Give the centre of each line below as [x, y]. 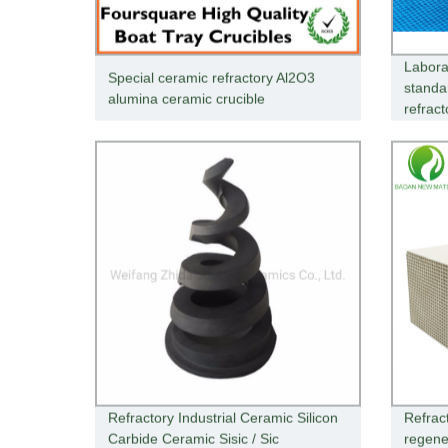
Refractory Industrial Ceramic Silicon [223, 417]
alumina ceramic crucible [187, 98]
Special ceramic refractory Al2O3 [212, 77]
